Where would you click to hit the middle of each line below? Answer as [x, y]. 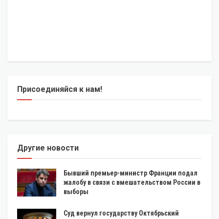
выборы [76, 191]
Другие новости [48, 148]
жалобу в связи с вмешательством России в [132, 182]
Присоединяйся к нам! [60, 89]
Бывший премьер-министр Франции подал [131, 173]
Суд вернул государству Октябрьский [121, 213]
